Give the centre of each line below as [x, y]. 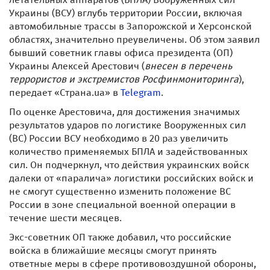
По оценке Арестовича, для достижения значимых [124, 112]
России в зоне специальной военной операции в [122, 205]
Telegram [141, 93]
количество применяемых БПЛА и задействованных [128, 152]
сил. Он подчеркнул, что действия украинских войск [129, 165]
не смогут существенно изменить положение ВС [120, 191]
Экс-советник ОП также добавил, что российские [120, 237]
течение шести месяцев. [65, 218]
